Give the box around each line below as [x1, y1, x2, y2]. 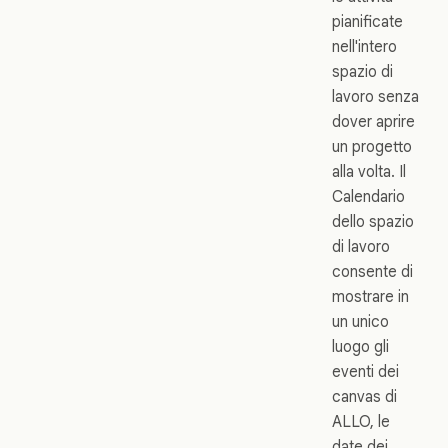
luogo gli [332, 336, 389, 356]
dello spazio [332, 211, 414, 231]
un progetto [332, 136, 412, 156]
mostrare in [332, 286, 409, 306]
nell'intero [332, 36, 397, 56]
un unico [332, 311, 389, 331]
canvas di [332, 386, 397, 406]
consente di [332, 261, 413, 281]
